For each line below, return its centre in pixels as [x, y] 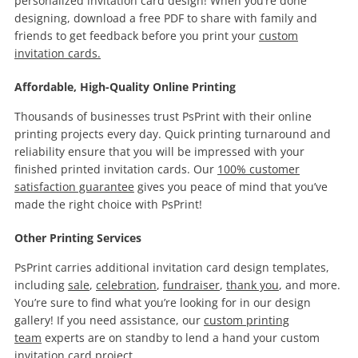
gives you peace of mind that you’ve [231, 187]
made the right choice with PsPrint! [108, 204]
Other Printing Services [78, 238]
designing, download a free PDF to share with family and [166, 18]
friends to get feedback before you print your [137, 36]
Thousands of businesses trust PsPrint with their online [163, 116]
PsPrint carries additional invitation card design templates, [172, 267]
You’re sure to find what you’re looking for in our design [163, 302]
